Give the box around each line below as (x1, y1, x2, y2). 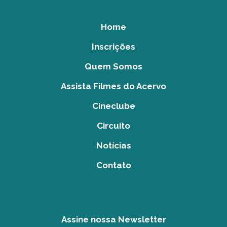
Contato (96, 160, 131, 171)
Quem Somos (85, 61, 142, 72)
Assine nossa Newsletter (61, 214, 166, 225)
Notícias (96, 140, 131, 151)
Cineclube (92, 101, 135, 111)
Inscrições (92, 42, 135, 52)
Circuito (97, 121, 130, 131)
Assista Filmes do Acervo (61, 81, 166, 92)
